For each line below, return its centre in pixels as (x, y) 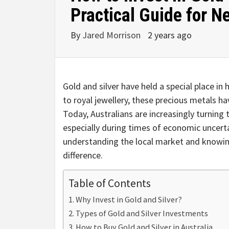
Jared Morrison (112, 35)
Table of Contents (110, 184)
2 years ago (170, 35)
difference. (83, 155)
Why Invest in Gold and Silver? (129, 200)
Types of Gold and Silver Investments (142, 213)
